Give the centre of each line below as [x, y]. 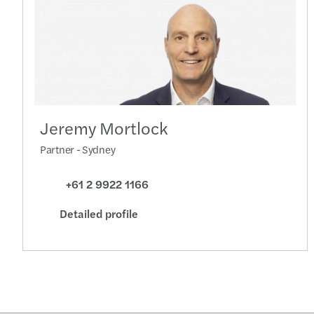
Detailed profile [99, 214]
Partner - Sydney [78, 149]
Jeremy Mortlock [104, 128]
